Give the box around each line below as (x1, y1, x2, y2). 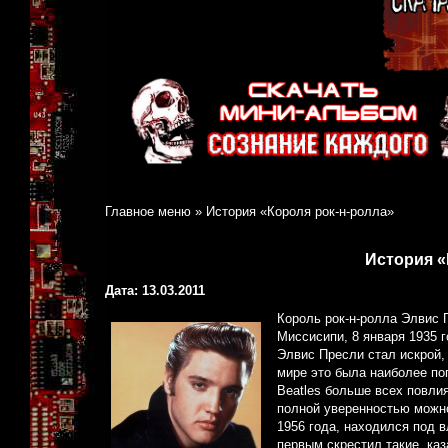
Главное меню (105, 204, 191, 220)
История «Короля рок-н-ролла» (206, 204, 394, 220)
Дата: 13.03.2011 (105, 283, 205, 299)
